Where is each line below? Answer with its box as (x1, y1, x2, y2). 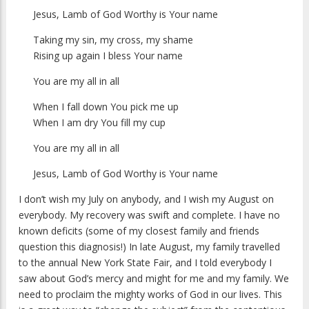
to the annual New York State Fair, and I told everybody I (19, 256, 272, 270)
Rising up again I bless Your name (33, 49, 183, 63)
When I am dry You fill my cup (33, 116, 166, 130)
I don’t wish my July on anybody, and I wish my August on (19, 192, 274, 206)
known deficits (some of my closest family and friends (19, 224, 259, 238)
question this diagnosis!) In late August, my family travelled (19, 240, 280, 254)
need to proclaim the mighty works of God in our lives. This (19, 288, 282, 301)
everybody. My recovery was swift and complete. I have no (19, 208, 280, 222)
